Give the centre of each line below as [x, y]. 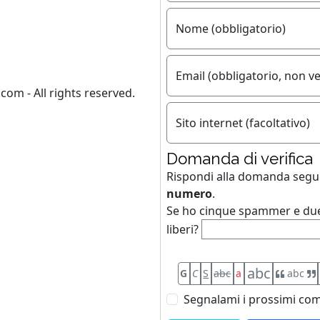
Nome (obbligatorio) [230, 28]
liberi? [182, 229]
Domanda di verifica [239, 158]
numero [189, 193]
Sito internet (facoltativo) [242, 122]
